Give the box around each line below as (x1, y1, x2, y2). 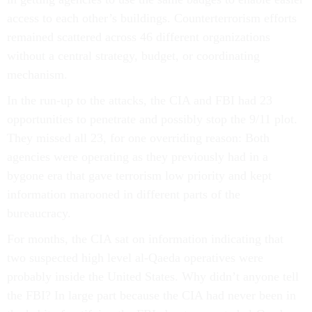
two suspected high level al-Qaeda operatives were (7, 251, 263, 265)
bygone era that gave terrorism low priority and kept (7, 169, 272, 182)
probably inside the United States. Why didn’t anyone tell (7, 270, 299, 283)
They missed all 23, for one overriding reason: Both (7, 131, 270, 145)
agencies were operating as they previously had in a (7, 150, 268, 164)
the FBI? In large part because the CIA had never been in (7, 288, 296, 302)
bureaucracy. (7, 206, 71, 220)
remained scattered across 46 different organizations (7, 30, 270, 44)
